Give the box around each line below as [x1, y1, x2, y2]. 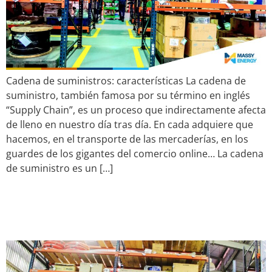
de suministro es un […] [6, 161, 113, 175]
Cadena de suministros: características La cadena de [6, 74, 246, 88]
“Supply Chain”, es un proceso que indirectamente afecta [6, 103, 266, 117]
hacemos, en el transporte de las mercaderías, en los [6, 132, 248, 146]
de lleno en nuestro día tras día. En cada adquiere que [6, 118, 253, 132]
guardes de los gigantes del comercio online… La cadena [6, 147, 263, 161]
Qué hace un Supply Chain [6, 182, 248, 209]
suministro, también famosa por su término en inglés [6, 89, 250, 103]
